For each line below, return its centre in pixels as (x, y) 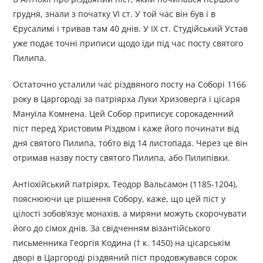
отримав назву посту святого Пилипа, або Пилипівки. (122, 158)
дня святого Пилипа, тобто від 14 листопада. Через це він (131, 143)
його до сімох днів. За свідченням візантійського (112, 228)
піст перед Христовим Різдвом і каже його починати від (126, 129)
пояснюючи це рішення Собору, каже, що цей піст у (119, 199)
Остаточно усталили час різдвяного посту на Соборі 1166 (130, 85)
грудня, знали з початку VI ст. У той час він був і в (114, 14)
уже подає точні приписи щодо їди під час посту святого (128, 43)
